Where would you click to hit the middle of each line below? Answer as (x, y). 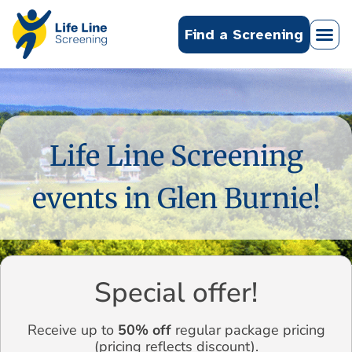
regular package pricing (248, 330)
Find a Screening (244, 34)
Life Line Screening (176, 157)
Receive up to (72, 330)
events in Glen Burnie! (176, 199)
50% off (144, 330)
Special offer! (176, 293)
